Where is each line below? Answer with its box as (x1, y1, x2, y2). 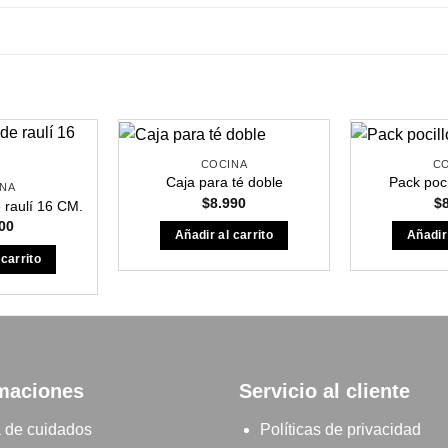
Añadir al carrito (175, 229, 273, 242)
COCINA (200, 157, 248, 170)
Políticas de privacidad (259, 420, 425, 438)
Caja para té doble (165, 174, 283, 191)
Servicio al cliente (239, 379, 410, 402)
